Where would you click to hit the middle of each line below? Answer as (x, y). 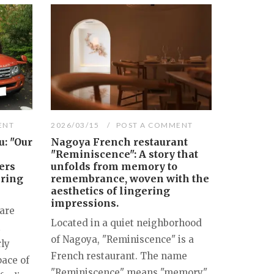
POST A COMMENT (154, 125)
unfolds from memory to (114, 167)
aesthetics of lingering (111, 191)
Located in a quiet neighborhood (127, 223)
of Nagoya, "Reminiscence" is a (123, 240)
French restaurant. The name (119, 256)
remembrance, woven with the (130, 179)
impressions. (85, 203)
